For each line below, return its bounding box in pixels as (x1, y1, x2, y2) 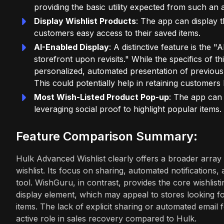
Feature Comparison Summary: (16, 128, 197, 143)
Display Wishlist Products (34, 15, 136, 26)
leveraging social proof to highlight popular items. (34, 103, 221, 114)
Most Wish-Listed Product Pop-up (34, 91, 169, 102)
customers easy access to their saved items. (34, 27, 200, 38)
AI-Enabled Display (34, 41, 109, 52)
